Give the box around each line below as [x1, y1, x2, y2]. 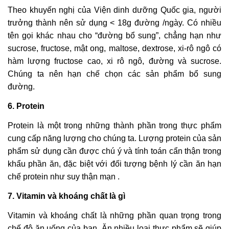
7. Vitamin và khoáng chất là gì [8, 192, 125, 201]
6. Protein [8, 102, 44, 111]
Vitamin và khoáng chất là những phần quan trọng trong [8, 211, 221, 220]
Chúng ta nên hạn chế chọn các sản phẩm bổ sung [8, 70, 221, 79]
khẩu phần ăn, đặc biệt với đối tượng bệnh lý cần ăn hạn [8, 159, 221, 169]
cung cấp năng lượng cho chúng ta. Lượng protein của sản [8, 134, 221, 143]
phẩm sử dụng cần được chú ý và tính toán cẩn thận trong [8, 147, 221, 156]
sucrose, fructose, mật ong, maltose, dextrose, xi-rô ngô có [8, 44, 221, 53]
